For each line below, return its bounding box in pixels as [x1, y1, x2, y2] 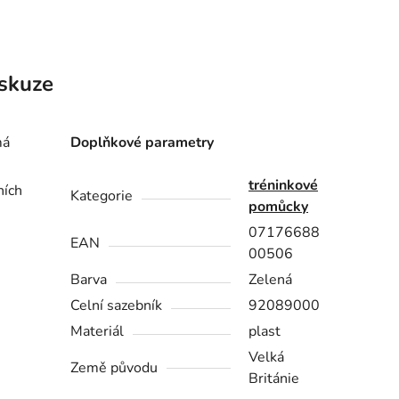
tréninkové [248, 175, 319, 196]
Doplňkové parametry [70, 133, 215, 153]
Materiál [70, 322, 125, 342]
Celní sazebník [70, 296, 163, 316]
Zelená [248, 270, 293, 290]
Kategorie [70, 186, 134, 207]
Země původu [70, 358, 159, 379]
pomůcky [248, 197, 309, 217]
